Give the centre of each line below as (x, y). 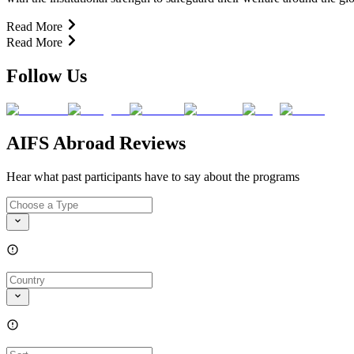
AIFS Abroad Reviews (96, 143)
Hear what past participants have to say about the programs (153, 176)
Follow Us (47, 75)
